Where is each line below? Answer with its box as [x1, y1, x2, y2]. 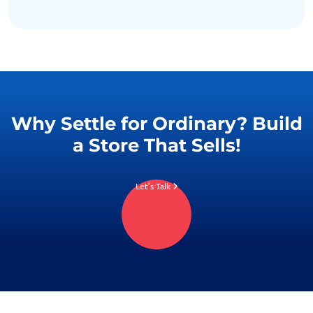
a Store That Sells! [72, 134, 241, 157]
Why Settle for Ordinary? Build [10, 112, 303, 136]
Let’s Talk [135, 182, 173, 191]
